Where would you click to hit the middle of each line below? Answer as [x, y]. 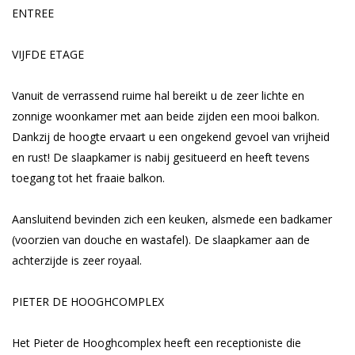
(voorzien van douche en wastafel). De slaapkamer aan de [161, 240]
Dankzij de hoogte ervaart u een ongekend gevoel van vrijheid [171, 137]
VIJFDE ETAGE [48, 54]
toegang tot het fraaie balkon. [88, 178]
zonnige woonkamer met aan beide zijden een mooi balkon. [166, 116]
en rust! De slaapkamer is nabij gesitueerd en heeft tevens [161, 157]
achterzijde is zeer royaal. [77, 260]
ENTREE [33, 13]
